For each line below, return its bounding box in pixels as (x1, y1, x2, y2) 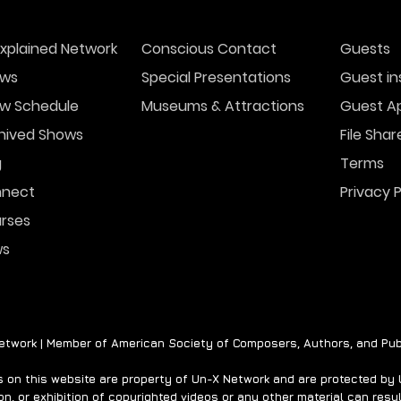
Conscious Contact (141, 38, 277, 60)
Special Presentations (141, 67, 291, 89)
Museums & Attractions (141, 96, 304, 117)
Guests (340, 38, 390, 60)
